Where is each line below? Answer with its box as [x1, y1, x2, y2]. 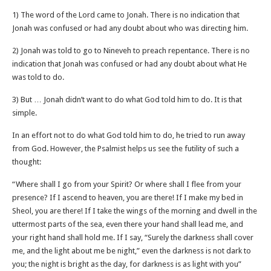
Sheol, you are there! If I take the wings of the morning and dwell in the [12, 206, 257, 215]
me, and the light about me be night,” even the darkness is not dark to [12, 246, 251, 255]
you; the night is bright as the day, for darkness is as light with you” [12, 260, 241, 269]
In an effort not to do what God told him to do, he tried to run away [12, 131, 245, 140]
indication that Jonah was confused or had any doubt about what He [12, 59, 247, 68]
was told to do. [12, 73, 66, 82]
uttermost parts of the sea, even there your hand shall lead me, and [12, 220, 243, 229]
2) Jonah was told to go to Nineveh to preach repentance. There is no [12, 46, 250, 55]
